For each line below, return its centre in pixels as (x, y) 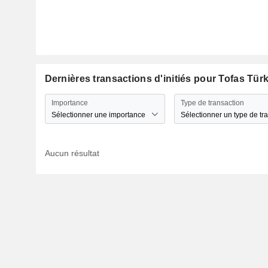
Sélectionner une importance (98, 115)
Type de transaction (212, 103)
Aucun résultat (72, 153)
